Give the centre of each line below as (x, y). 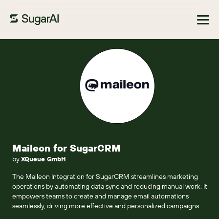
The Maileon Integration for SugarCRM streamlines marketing (105, 176)
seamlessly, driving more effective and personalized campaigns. (106, 206)
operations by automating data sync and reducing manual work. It (110, 186)
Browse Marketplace (46, 51)
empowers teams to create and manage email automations (100, 196)
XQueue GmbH (43, 159)
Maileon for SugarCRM (66, 148)
